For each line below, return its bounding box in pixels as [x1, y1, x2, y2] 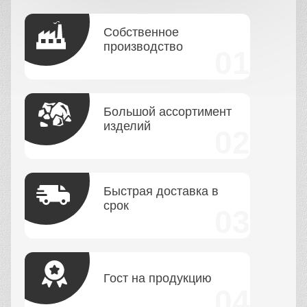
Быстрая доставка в [103, 184, 219, 199]
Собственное [103, 25, 179, 40]
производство [103, 40, 183, 54]
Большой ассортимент [103, 105, 232, 119]
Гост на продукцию [103, 271, 212, 285]
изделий [103, 119, 151, 134]
